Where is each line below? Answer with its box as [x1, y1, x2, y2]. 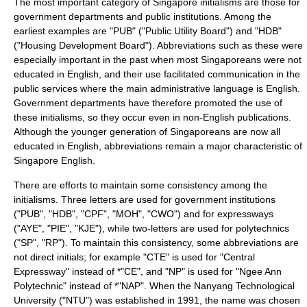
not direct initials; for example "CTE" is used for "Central [14, 251, 255, 262]
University [14, 295, 56, 306]
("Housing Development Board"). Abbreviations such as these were [14, 40, 303, 51]
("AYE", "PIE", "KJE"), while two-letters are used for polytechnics [14, 223, 289, 234]
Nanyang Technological [194, 280, 295, 291]
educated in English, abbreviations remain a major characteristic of [14, 140, 302, 151]
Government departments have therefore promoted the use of [14, 97, 282, 108]
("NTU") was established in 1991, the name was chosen [56, 295, 300, 306]
